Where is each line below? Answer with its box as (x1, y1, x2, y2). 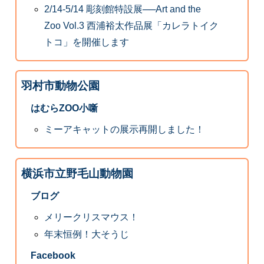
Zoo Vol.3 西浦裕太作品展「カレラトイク (44, 20, 219, 31)
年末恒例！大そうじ (44, 229, 130, 240)
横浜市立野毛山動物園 (21, 167, 133, 180)
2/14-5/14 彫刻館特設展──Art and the (44, 4, 202, 14)
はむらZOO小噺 (30, 103, 98, 114)
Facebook (30, 250, 75, 261)
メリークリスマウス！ (44, 212, 139, 222)
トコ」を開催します (44, 37, 130, 47)
